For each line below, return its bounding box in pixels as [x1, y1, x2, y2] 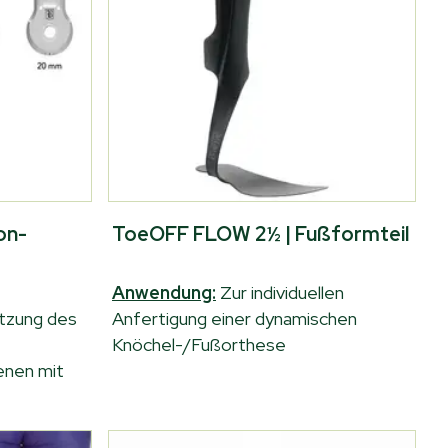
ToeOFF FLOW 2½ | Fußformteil [112, 221, 409, 247]
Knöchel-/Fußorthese [112, 333, 286, 356]
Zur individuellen [220, 281, 344, 304]
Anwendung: [112, 281, 216, 304]
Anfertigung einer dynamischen [112, 307, 357, 330]
